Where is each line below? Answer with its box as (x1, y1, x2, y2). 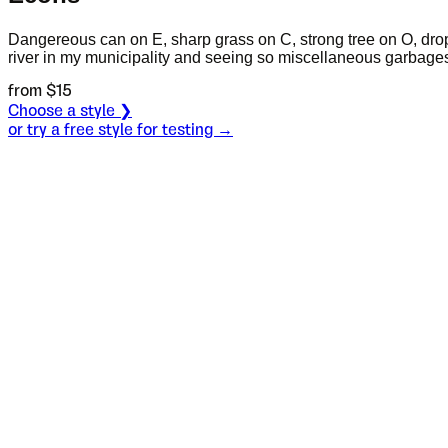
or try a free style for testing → (8, 122, 233, 138)
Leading (8, 202, 66, 218)
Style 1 (16, 160, 57, 176)
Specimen (8, 140, 80, 156)
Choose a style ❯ (8, 103, 132, 119)
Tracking (8, 223, 69, 239)
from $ (8, 83, 56, 99)
